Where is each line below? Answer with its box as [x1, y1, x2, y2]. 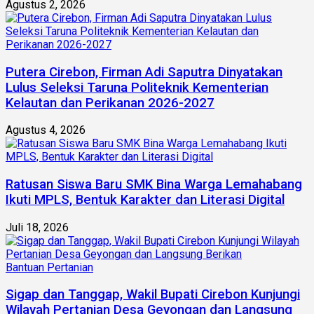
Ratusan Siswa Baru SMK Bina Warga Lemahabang [6, 176, 302, 192]
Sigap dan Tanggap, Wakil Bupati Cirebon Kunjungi [6, 287, 300, 303]
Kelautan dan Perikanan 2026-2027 [6, 95, 214, 111]
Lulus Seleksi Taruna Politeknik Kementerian [6, 79, 268, 95]
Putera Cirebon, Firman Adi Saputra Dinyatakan [6, 64, 282, 80]
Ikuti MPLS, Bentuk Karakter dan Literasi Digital [6, 191, 285, 207]
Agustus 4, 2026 [6, 123, 86, 137]
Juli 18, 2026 [6, 220, 69, 234]
